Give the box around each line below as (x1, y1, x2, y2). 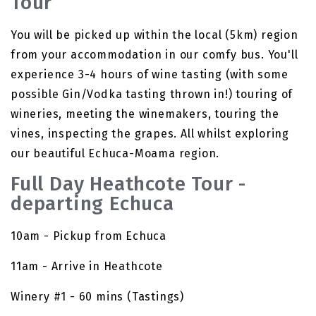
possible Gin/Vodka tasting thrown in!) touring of (11, 87, 293, 101)
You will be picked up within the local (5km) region (11, 28, 298, 42)
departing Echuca (11, 192, 174, 215)
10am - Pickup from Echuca (11, 229, 166, 243)
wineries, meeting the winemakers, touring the (11, 107, 279, 121)
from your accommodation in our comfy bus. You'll (11, 48, 298, 61)
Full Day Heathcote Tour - (11, 172, 246, 195)
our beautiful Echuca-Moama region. (11, 147, 220, 160)
